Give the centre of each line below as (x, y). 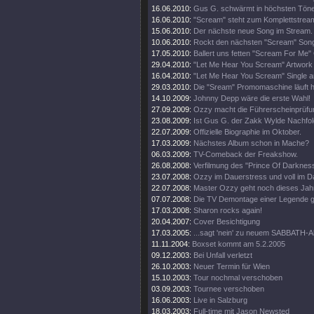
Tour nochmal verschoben (238, 278)
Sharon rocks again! (228, 210)
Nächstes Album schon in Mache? (251, 143)
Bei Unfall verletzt (223, 255)
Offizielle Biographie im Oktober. (247, 132)
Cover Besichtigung (227, 221)
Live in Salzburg (220, 300)
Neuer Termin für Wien (232, 266)
